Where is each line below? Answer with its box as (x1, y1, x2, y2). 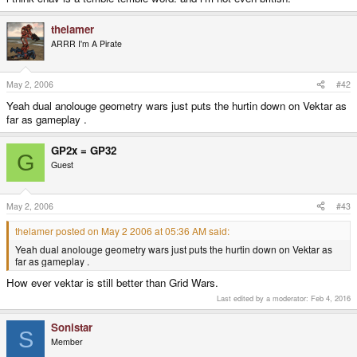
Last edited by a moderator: (217, 292, 311, 304)
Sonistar (51, 320, 92, 335)
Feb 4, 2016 (311, 292, 351, 304)
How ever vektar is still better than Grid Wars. (6, 275, 218, 291)
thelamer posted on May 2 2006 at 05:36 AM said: (15, 223, 229, 237)
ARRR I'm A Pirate (51, 37, 122, 49)
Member (51, 335, 83, 348)
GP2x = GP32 (51, 143, 116, 159)
